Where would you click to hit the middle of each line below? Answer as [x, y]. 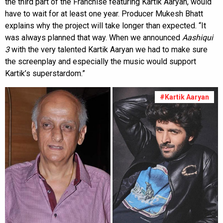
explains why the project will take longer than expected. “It [106, 26]
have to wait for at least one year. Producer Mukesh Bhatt [104, 14]
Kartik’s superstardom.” [45, 73]
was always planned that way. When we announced [94, 38]
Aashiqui [198, 38]
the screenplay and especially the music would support [101, 61]
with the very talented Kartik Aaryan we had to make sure [109, 50]
